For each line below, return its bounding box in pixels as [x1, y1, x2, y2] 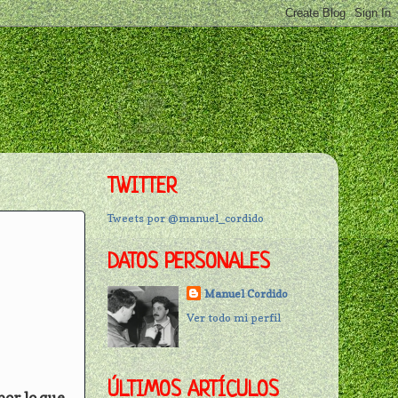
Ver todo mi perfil [187, 310, 282, 324]
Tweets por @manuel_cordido [107, 211, 264, 226]
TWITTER [107, 177, 177, 200]
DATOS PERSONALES [107, 252, 270, 275]
